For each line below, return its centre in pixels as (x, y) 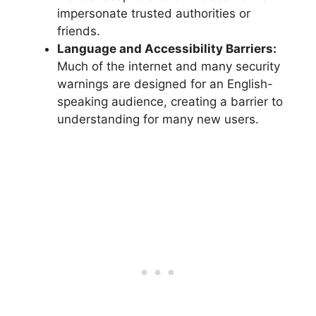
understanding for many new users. (158, 120)
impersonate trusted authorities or (154, 14)
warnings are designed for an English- (165, 84)
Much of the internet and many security (169, 67)
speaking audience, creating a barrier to (170, 102)
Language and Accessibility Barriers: (167, 49)
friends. (79, 31)
